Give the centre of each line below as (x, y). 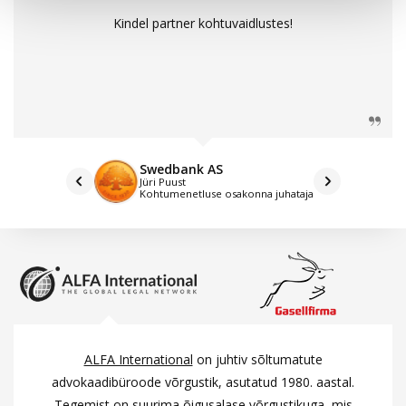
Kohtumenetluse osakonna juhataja (226, 194)
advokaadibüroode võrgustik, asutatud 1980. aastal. (203, 382)
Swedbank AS (181, 169)
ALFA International (138, 360)
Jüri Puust (162, 182)
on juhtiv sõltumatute (257, 360)
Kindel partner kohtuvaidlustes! (203, 24)
